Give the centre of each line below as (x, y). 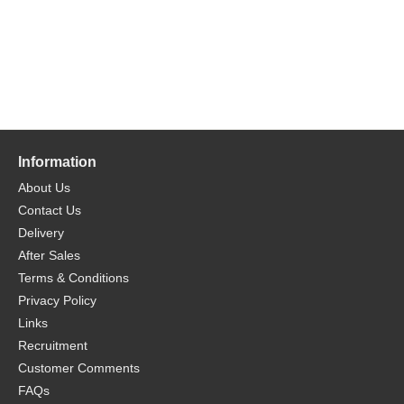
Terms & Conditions (73, 278)
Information (57, 162)
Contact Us (50, 210)
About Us (44, 188)
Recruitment (53, 345)
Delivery (41, 233)
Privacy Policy (57, 300)
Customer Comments (79, 368)
